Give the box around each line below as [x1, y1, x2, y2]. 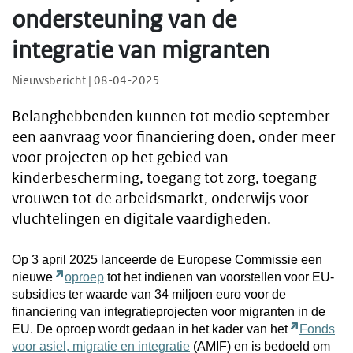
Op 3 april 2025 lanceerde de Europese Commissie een [12, 252, 322, 266]
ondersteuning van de [12, 5, 236, 34]
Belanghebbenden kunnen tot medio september [12, 107, 330, 126]
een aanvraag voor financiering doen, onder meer [12, 128, 336, 147]
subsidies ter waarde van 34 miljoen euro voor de [12, 287, 286, 301]
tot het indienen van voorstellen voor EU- [104, 269, 334, 284]
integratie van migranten [12, 35, 269, 65]
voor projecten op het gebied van [12, 148, 229, 167]
